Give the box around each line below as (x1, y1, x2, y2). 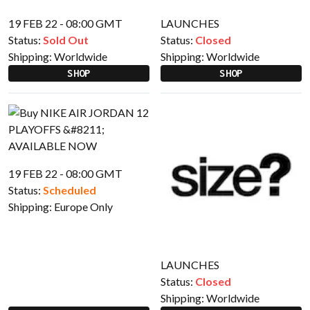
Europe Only (54, 200, 113, 213)
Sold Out (43, 33, 89, 46)
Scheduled (43, 183, 96, 197)
